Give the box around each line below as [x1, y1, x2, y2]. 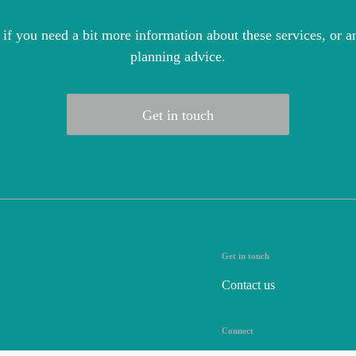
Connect [222, 326, 253, 336]
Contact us [222, 278, 275, 292]
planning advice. [130, 48, 226, 65]
